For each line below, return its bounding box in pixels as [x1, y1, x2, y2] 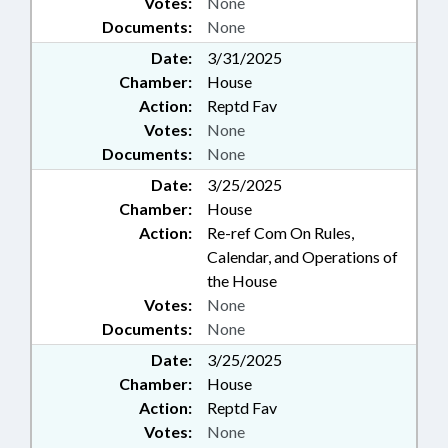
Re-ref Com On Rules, [207, 223, 354, 242]
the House [207, 271, 277, 290]
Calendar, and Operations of [207, 247, 398, 266]
